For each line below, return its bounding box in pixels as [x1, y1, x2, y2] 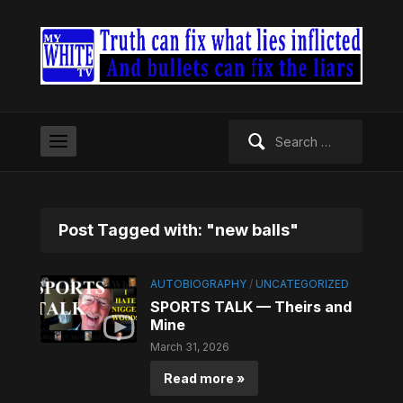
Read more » [164, 371, 246, 387]
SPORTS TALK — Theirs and [150, 298, 353, 317]
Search [227, 121, 270, 138]
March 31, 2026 [150, 340, 230, 354]
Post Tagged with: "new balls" [58, 220, 299, 240]
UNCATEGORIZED [255, 277, 350, 291]
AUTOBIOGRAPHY [150, 277, 247, 291]
